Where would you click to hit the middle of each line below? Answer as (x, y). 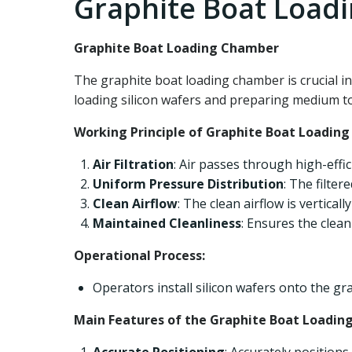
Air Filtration (133, 164)
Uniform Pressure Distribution (188, 184)
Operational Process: (139, 255)
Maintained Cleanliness (167, 223)
